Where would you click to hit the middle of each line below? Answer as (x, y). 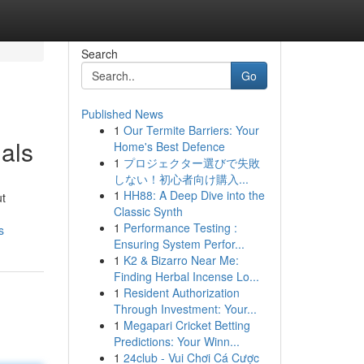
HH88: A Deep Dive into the (194, 195)
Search (99, 54)
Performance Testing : (180, 227)
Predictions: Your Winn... (176, 341)
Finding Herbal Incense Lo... (186, 276)
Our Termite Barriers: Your (191, 130)
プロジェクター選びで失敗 (191, 162)
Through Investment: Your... (185, 309)
